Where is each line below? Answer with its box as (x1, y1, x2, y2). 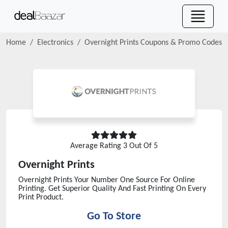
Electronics (37, 39, 73, 47)
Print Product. (18, 193, 64, 202)
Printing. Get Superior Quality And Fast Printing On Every (18, 185, 206, 193)
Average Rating (70, 142, 123, 150)
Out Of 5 (127, 142, 158, 150)
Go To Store (87, 211, 141, 222)
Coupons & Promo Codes (138, 39, 222, 47)
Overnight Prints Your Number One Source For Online (18, 176, 195, 184)
